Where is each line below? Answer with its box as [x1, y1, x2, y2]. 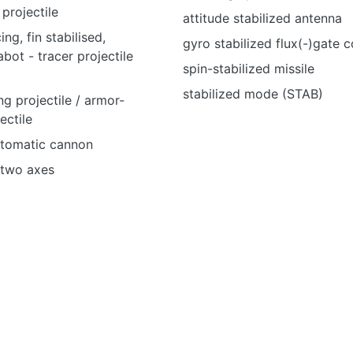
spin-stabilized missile [183, 61, 314, 76]
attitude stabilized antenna [183, 10, 342, 26]
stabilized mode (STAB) [183, 86, 323, 102]
